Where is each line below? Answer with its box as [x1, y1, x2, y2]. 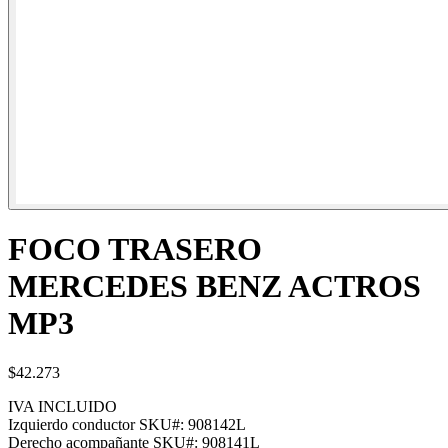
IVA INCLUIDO [8, 397, 117, 415]
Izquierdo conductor [8, 415, 135, 433]
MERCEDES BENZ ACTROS [8, 268, 421, 305]
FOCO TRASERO [8, 231, 262, 268]
